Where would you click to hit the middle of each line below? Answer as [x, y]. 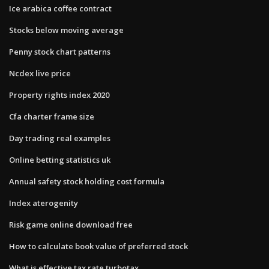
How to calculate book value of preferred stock [98, 246]
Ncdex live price [40, 73]
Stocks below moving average [66, 30]
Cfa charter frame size [52, 116]
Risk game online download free [71, 224]
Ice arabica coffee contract [60, 8]
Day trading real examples [60, 138]
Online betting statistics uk [60, 159]
